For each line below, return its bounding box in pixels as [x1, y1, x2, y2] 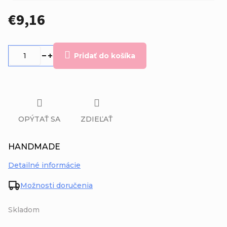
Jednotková [8, 33, 45, 44]
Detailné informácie [8, 161, 81, 170]
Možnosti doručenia [20, 181, 93, 191]
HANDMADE [8, 142, 60, 152]
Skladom [8, 205, 40, 215]
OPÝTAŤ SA [18, 115, 60, 124]
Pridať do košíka [74, 51, 135, 60]
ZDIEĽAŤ [81, 115, 112, 124]
